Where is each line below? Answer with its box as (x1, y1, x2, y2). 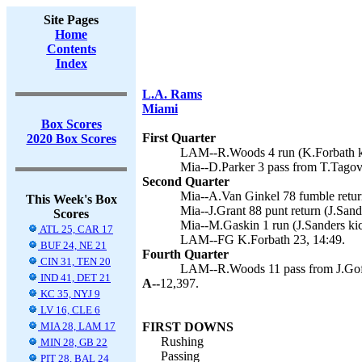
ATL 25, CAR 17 (38, 223, 113, 235)
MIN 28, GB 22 (38, 336, 107, 348)
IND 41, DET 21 (38, 271, 111, 284)
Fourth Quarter (142, 247, 229, 261)
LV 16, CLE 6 (38, 304, 100, 316)
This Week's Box (25, 192, 117, 206)
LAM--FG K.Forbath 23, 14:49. (180, 233, 345, 246)
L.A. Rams (142, 87, 202, 101)
